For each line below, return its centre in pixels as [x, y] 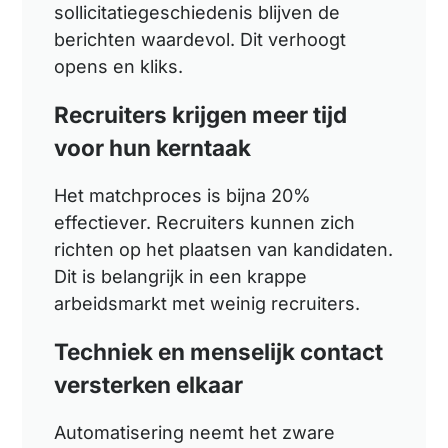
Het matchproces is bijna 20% [183, 195]
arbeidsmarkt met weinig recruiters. [207, 303]
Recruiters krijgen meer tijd [201, 114]
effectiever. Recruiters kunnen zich [205, 222]
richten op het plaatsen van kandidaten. [224, 249]
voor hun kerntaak [153, 147]
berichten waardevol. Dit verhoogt [200, 39]
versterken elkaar [149, 384]
